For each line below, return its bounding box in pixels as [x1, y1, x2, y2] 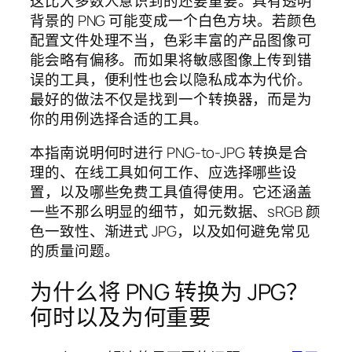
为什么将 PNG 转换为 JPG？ [30, 276, 310, 307]
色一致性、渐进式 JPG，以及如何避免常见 [30, 221, 310, 242]
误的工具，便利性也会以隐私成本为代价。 [30, 68, 313, 90]
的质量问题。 [30, 240, 119, 262]
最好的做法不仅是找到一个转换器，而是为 [30, 88, 313, 109]
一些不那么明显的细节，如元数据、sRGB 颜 [30, 201, 321, 222]
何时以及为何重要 [30, 301, 212, 332]
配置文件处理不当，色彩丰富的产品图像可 [30, 29, 313, 50]
